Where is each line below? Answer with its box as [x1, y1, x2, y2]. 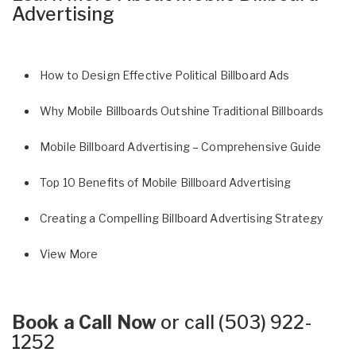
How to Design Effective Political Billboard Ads [40, 68, 290, 82]
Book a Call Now [12, 311, 157, 334]
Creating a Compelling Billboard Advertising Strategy [40, 211, 323, 225]
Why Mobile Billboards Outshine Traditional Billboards [40, 103, 324, 118]
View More [40, 246, 99, 261]
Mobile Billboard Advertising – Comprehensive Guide [40, 139, 321, 153]
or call [157, 311, 219, 334]
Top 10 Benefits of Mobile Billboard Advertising [40, 175, 292, 189]
